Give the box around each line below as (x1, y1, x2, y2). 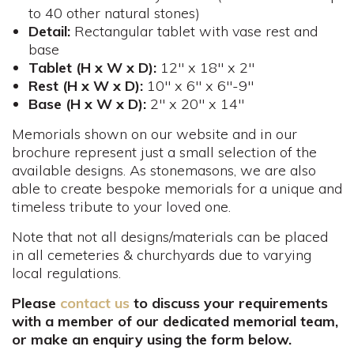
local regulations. (12, 264, 121, 283)
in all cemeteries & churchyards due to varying (12, 246, 311, 265)
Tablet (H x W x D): (28, 58, 160, 77)
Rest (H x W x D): (28, 77, 147, 96)
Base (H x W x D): (28, 95, 150, 114)
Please (12, 294, 60, 313)
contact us (60, 294, 130, 313)
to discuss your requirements (130, 294, 328, 313)
